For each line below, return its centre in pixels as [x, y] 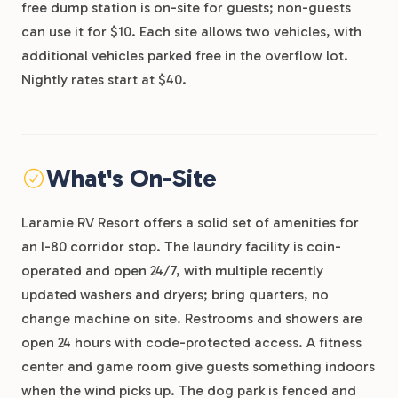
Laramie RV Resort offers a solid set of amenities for [190, 223]
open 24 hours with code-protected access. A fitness [191, 342]
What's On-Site [131, 178]
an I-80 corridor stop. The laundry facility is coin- [181, 247]
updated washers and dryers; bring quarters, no [175, 295]
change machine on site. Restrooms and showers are [192, 318]
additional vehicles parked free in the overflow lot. [185, 56]
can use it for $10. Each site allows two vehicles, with [191, 32]
